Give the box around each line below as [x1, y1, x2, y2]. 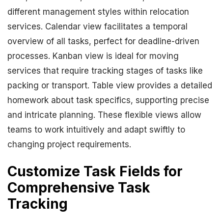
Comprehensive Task [7, 179, 150, 196]
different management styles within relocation [7, 7, 189, 17]
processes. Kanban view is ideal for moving [7, 51, 179, 61]
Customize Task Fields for [7, 163, 183, 180]
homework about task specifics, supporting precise [7, 95, 209, 105]
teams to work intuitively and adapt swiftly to [7, 125, 185, 135]
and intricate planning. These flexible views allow [7, 110, 201, 120]
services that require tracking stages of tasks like [7, 66, 203, 76]
